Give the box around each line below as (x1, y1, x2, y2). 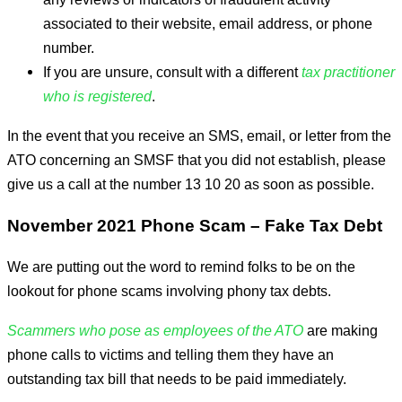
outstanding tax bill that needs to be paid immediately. (7, 370, 346, 387)
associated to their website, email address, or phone (43, 15, 372, 32)
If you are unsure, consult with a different (43, 64, 301, 81)
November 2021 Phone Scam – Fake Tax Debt (7, 216, 382, 236)
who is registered (43, 88, 152, 105)
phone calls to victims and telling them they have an (7, 345, 334, 363)
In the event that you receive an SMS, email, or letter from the (7, 127, 391, 144)
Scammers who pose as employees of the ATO (7, 321, 303, 338)
